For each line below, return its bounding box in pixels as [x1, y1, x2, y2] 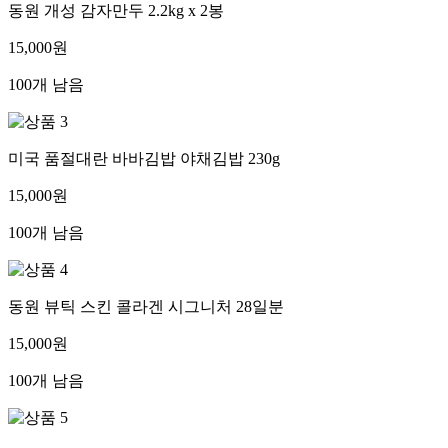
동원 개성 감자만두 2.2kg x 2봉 [8, 2, 224, 20]
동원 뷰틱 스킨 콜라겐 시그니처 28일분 [8, 298, 284, 316]
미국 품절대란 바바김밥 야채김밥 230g [8, 150, 280, 168]
